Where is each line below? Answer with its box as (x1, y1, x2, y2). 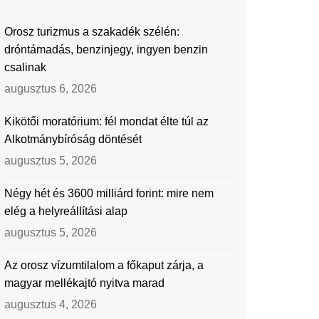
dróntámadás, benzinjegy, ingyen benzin (4, 43, 208, 56)
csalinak (4, 61, 46, 73)
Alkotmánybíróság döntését (4, 133, 142, 145)
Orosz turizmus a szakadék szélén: (4, 26, 179, 38)
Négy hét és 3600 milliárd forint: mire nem (4, 187, 214, 199)
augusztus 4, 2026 (4, 298, 97, 310)
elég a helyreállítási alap (4, 205, 127, 217)
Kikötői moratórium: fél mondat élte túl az (4, 115, 209, 127)
